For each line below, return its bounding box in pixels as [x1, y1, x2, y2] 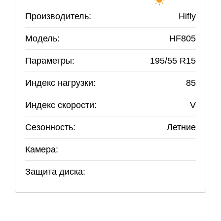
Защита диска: [25, 167, 85, 177]
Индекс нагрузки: [25, 78, 96, 88]
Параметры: [25, 56, 74, 66]
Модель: [25, 34, 60, 43]
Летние [167, 122, 196, 132]
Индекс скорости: [25, 100, 97, 110]
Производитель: [25, 11, 91, 21]
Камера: [25, 145, 58, 154]
